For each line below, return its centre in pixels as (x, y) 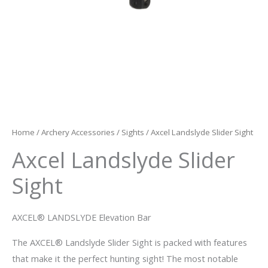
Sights (133, 132)
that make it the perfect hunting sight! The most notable (125, 259)
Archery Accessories (78, 132)
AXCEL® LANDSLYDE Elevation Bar (82, 217)
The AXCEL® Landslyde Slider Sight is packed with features (130, 243)
